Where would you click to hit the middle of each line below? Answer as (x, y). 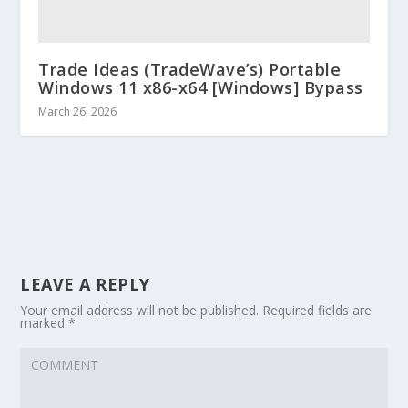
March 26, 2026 (78, 111)
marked (45, 322)
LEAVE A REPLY (85, 284)
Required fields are (317, 310)
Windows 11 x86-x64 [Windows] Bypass (201, 87)
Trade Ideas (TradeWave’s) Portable (190, 69)
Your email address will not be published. (140, 310)
